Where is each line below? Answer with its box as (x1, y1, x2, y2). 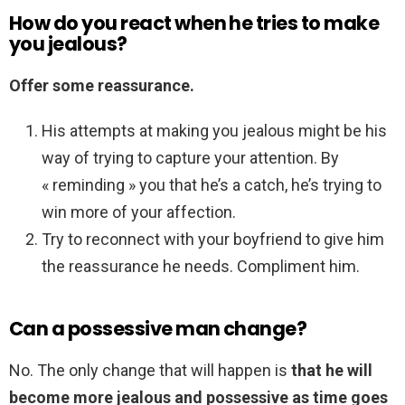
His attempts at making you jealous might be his (42, 121, 387, 141)
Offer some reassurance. (9, 76, 194, 96)
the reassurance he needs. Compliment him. (42, 257, 360, 277)
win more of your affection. (42, 202, 236, 222)
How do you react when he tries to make (9, 10, 380, 37)
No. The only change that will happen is (9, 361, 291, 381)
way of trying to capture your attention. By (42, 148, 339, 168)
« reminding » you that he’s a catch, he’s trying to (42, 175, 381, 195)
